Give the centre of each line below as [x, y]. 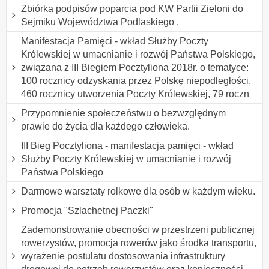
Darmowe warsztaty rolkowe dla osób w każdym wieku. [138, 191]
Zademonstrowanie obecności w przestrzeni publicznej [138, 229]
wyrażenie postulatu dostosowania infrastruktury [123, 256]
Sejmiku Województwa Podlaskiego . [100, 22]
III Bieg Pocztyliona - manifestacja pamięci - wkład [127, 145]
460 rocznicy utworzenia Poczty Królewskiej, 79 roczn [135, 94]
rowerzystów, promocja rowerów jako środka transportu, [139, 243]
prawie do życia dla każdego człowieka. [105, 126]
